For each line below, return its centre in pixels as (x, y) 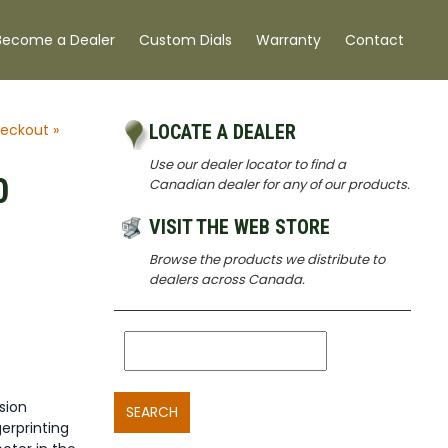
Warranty (288, 40)
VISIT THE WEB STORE (239, 227)
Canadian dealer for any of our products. (279, 184)
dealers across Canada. (226, 279)
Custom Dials (185, 40)
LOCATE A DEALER (222, 132)
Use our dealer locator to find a (247, 164)
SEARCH (151, 412)
